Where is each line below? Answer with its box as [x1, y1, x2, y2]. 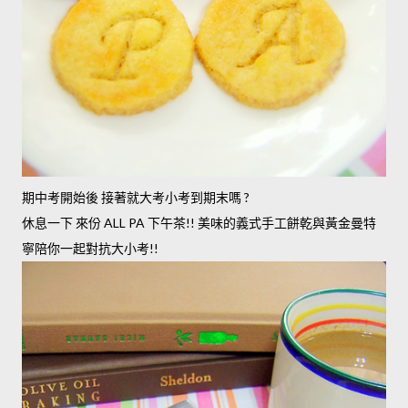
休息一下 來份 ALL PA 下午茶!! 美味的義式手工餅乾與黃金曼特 [22, 215, 376, 231]
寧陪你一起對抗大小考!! [22, 240, 158, 257]
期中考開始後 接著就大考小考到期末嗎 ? [22, 189, 250, 206]
